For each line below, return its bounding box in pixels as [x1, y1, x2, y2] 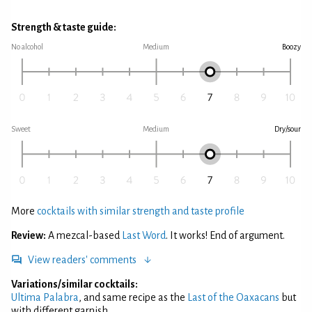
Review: [11, 229, 46, 241]
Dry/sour [274, 125, 301, 134]
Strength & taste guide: [11, 22, 116, 33]
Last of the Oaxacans [187, 291, 279, 303]
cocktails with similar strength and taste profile [37, 205, 244, 217]
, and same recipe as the [79, 291, 187, 303]
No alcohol [11, 42, 43, 51]
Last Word [122, 229, 166, 241]
